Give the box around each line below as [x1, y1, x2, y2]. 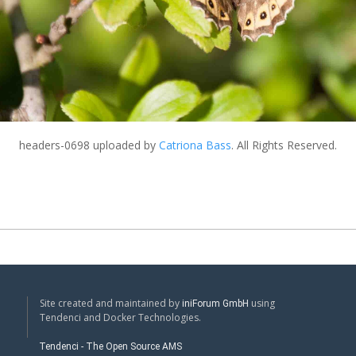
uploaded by [90, 137, 159, 153]
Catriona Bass [159, 137, 231, 153]
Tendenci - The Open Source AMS [39, 341, 182, 351]
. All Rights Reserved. [231, 137, 337, 153]
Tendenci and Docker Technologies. [40, 310, 201, 324]
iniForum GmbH [182, 298, 249, 308]
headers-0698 [19, 137, 90, 153]
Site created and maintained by [40, 296, 182, 310]
